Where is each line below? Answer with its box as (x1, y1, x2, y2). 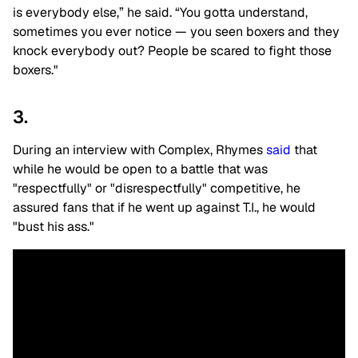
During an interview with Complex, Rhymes (13, 141, 266, 158)
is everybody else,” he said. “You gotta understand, (13, 3, 308, 21)
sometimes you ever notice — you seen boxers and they (13, 22, 340, 40)
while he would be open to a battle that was (13, 160, 268, 177)
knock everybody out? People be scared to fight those (13, 42, 332, 59)
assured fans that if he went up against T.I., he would (13, 198, 316, 216)
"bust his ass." (13, 217, 94, 235)
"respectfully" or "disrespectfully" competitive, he (13, 179, 300, 197)
